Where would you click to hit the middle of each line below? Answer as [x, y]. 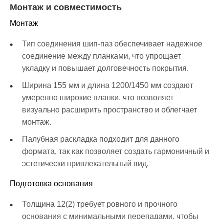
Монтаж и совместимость [66, 7]
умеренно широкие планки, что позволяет [98, 97]
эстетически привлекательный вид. [85, 163]
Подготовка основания [51, 183]
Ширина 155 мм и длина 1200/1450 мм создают [108, 85]
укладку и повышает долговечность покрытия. [105, 68]
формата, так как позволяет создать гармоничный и [116, 151]
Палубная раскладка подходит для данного [101, 139]
